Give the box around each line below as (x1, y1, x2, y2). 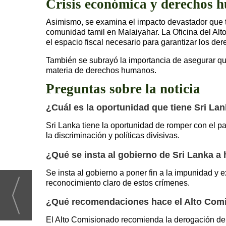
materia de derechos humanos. (46, 66, 156, 75)
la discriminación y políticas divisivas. (46, 131, 180, 140)
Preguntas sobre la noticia (46, 81, 200, 96)
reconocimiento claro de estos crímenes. (46, 178, 190, 187)
